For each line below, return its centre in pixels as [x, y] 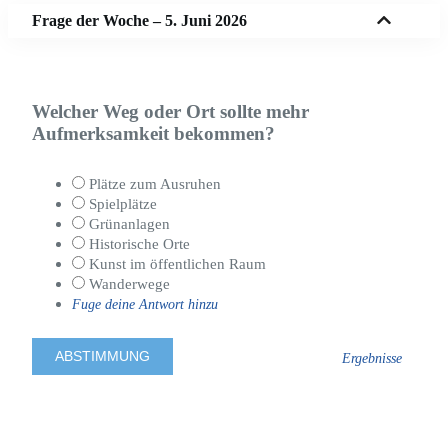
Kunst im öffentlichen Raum [175, 263]
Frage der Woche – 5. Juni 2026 [139, 20]
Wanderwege [127, 283]
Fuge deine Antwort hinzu [145, 303]
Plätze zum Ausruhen [153, 183]
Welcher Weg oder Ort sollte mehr [170, 112]
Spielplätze [121, 203]
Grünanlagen [127, 223]
